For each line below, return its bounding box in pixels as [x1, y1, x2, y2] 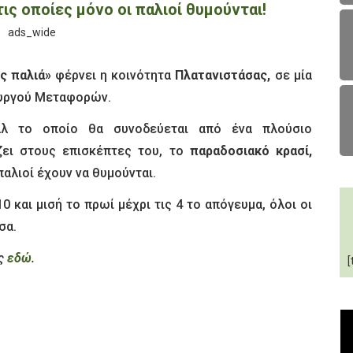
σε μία [270, 67, 312, 83]
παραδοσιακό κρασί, [189, 143, 312, 158]
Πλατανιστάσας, [175, 67, 271, 83]
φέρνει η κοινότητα [50, 67, 176, 83]
